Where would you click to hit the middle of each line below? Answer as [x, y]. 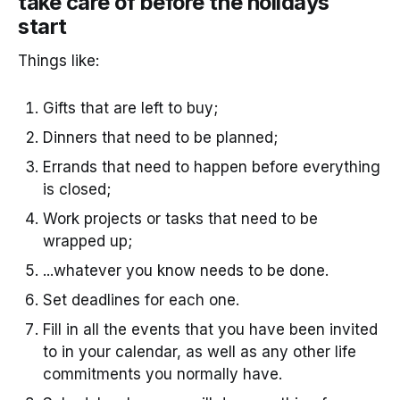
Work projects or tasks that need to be [180, 218]
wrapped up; [87, 241]
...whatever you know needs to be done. [186, 270]
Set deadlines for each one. [141, 300]
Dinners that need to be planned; [160, 137]
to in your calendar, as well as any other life [200, 351]
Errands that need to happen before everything [212, 167]
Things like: [58, 61]
